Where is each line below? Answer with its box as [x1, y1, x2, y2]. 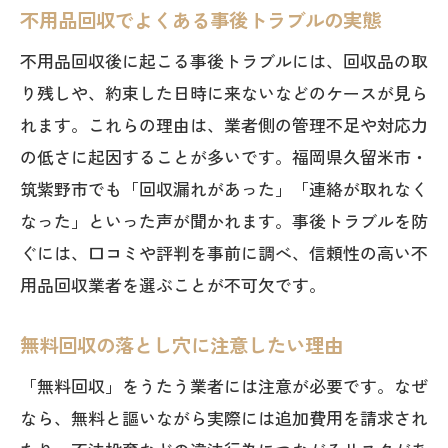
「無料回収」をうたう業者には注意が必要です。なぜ [20, 373, 428, 398]
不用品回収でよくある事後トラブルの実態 [20, 6, 381, 34]
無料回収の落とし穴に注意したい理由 [20, 331, 343, 359]
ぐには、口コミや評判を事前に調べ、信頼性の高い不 [20, 240, 428, 265]
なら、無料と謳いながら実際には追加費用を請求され [20, 405, 428, 430]
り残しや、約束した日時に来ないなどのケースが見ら [20, 80, 428, 105]
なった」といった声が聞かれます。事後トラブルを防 [20, 208, 428, 233]
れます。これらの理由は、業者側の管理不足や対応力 [20, 112, 428, 137]
